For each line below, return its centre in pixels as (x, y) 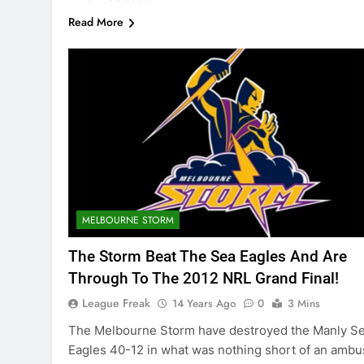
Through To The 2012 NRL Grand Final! (204, 279)
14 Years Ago (204, 304)
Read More (96, 22)
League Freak (116, 303)
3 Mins (304, 304)
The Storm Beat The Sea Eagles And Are (208, 257)
